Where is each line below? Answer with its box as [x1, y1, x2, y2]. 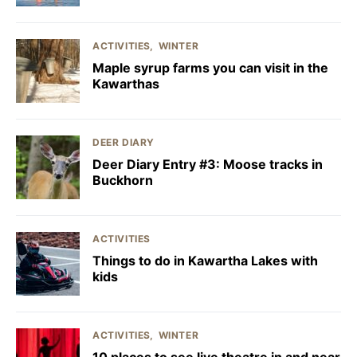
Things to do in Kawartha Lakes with [92, 252, 318, 269]
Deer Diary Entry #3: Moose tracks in [92, 155, 323, 172]
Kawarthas [92, 75, 159, 92]
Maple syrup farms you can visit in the [92, 59, 328, 76]
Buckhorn [92, 171, 153, 188]
